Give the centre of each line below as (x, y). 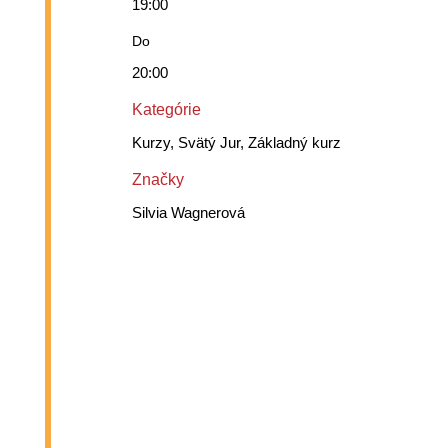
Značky (157, 180)
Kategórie (166, 110)
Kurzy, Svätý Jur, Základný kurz (236, 143)
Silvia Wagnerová (188, 213)
